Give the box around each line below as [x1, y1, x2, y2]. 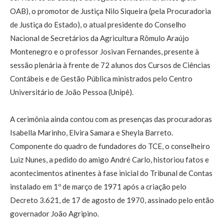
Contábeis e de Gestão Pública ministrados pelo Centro [10, 74, 192, 83]
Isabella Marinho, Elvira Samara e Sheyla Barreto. [10, 128, 173, 137]
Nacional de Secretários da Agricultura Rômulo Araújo [10, 33, 189, 43]
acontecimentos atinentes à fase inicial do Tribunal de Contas [10, 168, 212, 178]
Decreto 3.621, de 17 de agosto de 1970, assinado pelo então [10, 195, 214, 205]
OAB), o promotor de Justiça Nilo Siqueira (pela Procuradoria [10, 6, 211, 16]
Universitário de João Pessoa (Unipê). [10, 87, 133, 97]
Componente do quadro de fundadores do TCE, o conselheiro [10, 141, 210, 151]
